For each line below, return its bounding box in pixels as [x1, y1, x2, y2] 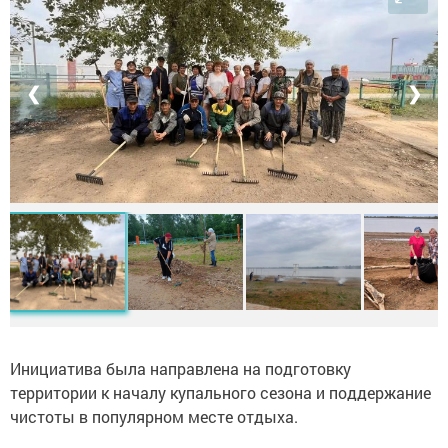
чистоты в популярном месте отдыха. [10, 405, 298, 427]
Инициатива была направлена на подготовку [10, 357, 351, 379]
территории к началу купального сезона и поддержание [10, 381, 431, 403]
